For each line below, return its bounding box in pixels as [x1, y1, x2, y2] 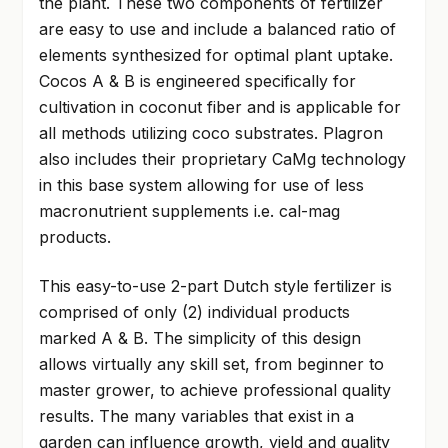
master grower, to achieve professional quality [38, 379, 391, 400]
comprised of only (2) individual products [38, 301, 350, 322]
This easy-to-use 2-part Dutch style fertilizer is [38, 275, 392, 296]
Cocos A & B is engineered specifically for [38, 71, 356, 92]
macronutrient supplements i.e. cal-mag [38, 201, 340, 222]
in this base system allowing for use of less [38, 175, 364, 196]
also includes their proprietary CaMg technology [38, 149, 406, 170]
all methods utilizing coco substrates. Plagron [38, 123, 383, 144]
